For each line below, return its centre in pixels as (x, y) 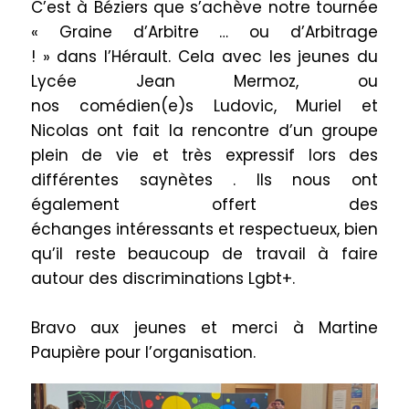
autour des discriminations (139, 279)
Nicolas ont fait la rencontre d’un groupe (204, 131)
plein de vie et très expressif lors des (204, 156)
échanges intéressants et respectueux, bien (204, 230)
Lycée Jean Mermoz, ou (204, 82)
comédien (120, 106)
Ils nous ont (307, 180)
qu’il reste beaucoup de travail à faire (204, 254)
